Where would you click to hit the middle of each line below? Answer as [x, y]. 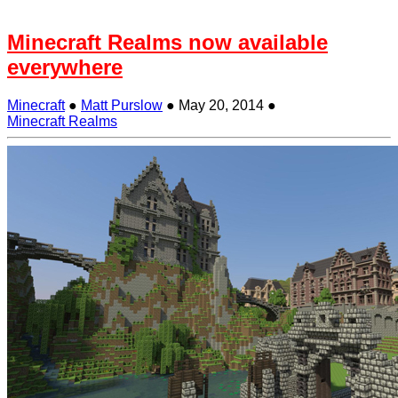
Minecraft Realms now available [167, 42]
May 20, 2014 [221, 105]
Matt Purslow [122, 105]
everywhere [65, 67]
